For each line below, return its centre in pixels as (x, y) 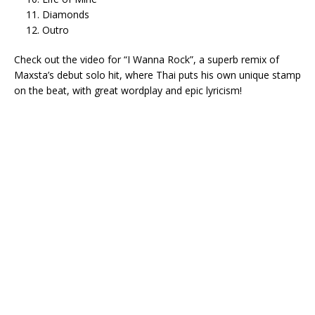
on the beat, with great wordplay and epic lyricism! (128, 90)
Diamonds (66, 14)
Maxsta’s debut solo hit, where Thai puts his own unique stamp (157, 75)
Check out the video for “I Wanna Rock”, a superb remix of (147, 59)
